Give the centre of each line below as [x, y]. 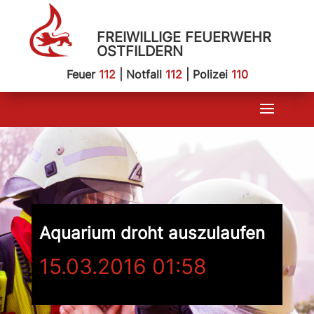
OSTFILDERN [139, 51]
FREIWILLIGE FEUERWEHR [184, 37]
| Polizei [206, 74]
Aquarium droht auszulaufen [152, 233]
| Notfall [140, 74]
